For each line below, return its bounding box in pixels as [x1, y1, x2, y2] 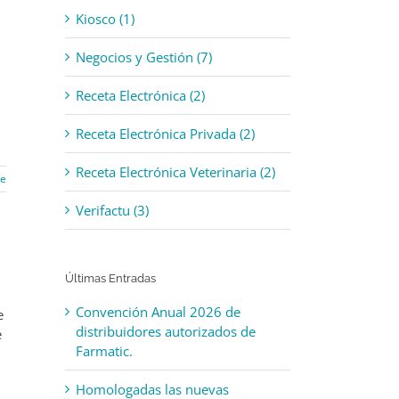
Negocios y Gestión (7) [76, 47, 212, 66]
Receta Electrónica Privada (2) [76, 124, 255, 142]
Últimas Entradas [65, 271, 156, 285]
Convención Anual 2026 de [76, 302, 240, 321]
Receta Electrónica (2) [76, 85, 205, 104]
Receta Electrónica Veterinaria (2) [76, 162, 275, 181]
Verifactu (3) [76, 200, 149, 219]
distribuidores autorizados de [76, 322, 256, 340]
